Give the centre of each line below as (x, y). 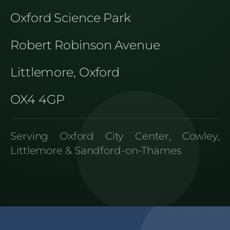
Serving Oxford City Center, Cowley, (115, 136)
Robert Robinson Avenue (85, 45)
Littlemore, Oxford (65, 72)
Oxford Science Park (71, 18)
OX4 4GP (38, 100)
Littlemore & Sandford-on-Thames (96, 151)
